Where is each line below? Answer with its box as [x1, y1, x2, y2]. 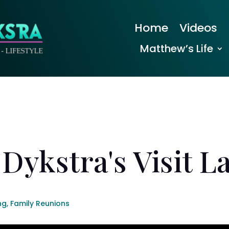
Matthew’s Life [140, 41, 214, 56]
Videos [179, 20, 218, 36]
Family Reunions [10, 198, 70, 209]
